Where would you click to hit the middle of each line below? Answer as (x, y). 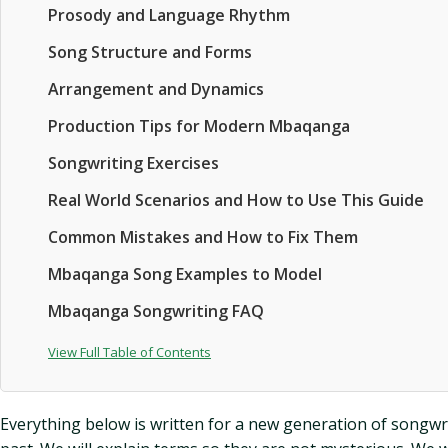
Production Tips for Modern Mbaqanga (199, 126)
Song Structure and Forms (150, 52)
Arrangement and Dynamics (156, 89)
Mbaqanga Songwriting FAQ (156, 311)
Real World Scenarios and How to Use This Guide (236, 200)
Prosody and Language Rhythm (169, 15)
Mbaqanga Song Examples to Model (185, 274)
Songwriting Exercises (133, 163)
